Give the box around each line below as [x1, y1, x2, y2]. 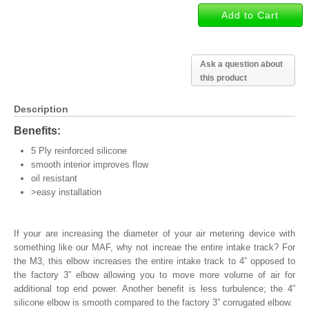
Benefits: [14, 124, 61, 137]
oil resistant [31, 173, 77, 183]
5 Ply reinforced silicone [31, 146, 127, 156]
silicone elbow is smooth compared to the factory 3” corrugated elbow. [14, 297, 292, 308]
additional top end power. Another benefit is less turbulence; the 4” [14, 283, 295, 294]
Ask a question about [199, 59, 283, 69]
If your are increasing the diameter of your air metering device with [14, 228, 295, 239]
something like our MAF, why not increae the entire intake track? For [14, 242, 295, 252]
